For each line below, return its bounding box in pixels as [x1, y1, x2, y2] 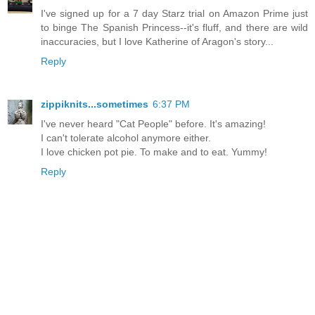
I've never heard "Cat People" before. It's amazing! [41, 118, 266, 130]
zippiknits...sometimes [41, 98, 148, 110]
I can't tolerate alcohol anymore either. [41, 132, 211, 144]
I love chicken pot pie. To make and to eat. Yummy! [41, 146, 267, 158]
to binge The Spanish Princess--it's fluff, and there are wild [41, 21, 308, 33]
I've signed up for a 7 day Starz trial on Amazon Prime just [41, 7, 308, 19]
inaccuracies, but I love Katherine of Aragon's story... [41, 35, 274, 47]
